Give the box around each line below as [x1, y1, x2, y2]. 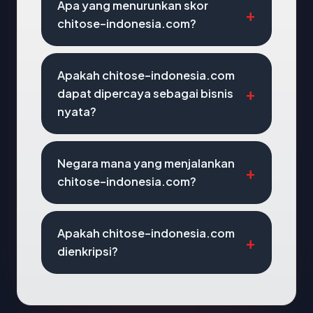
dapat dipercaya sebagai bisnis [57, 86, 233, 101]
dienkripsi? [57, 244, 118, 259]
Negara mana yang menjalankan [57, 156, 235, 170]
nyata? [57, 104, 96, 119]
